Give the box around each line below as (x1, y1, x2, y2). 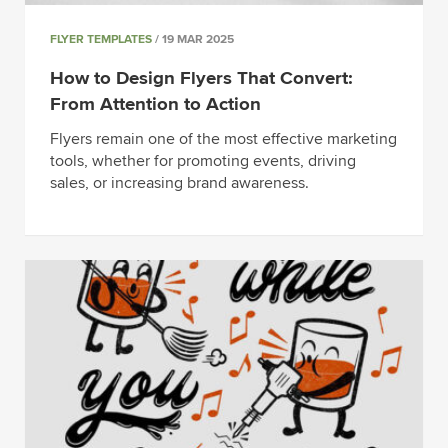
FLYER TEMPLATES (50, 32, 152, 48)
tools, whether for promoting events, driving (50, 150, 356, 171)
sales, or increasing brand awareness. (50, 172, 309, 193)
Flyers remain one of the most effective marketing (50, 128, 397, 149)
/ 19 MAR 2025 (152, 32, 234, 48)
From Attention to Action (50, 93, 261, 117)
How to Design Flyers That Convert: (50, 67, 353, 91)
